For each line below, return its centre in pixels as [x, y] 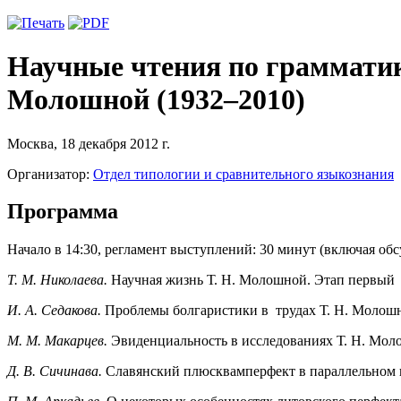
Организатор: [50, 174]
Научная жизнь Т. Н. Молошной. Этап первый [253, 280]
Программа [63, 212]
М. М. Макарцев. [59, 341]
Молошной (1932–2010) [156, 100]
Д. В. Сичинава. [56, 371]
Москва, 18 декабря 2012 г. [89, 143]
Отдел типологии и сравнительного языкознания [243, 174]
